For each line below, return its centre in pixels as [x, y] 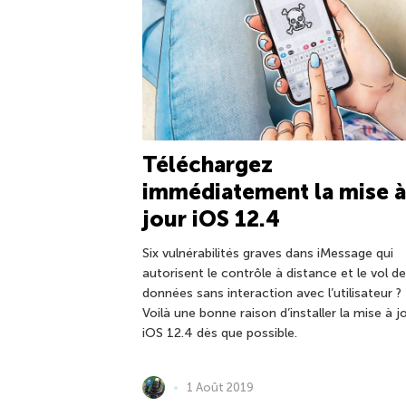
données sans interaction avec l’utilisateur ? [272, 293]
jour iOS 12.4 [211, 218]
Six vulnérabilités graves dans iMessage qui [268, 253]
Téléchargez [208, 164]
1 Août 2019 [220, 387]
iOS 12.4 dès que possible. [220, 333]
